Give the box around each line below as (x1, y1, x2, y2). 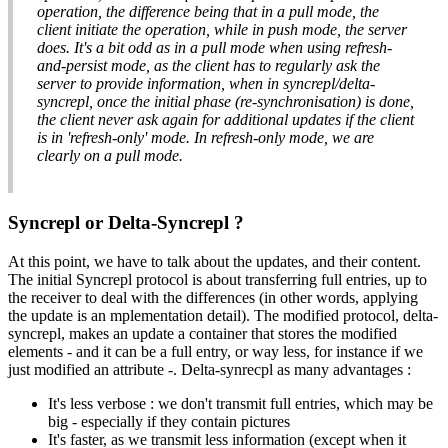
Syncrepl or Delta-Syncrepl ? (8, 211, 244, 233)
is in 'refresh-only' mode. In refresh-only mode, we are (37, 129, 374, 147)
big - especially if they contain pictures (48, 412, 290, 430)
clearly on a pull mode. (37, 147, 183, 165)
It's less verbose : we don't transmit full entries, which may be (48, 394, 433, 412)
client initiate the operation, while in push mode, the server (37, 21, 407, 39)
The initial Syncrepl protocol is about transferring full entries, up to (8, 270, 427, 288)
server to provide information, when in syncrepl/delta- (37, 75, 375, 93)
